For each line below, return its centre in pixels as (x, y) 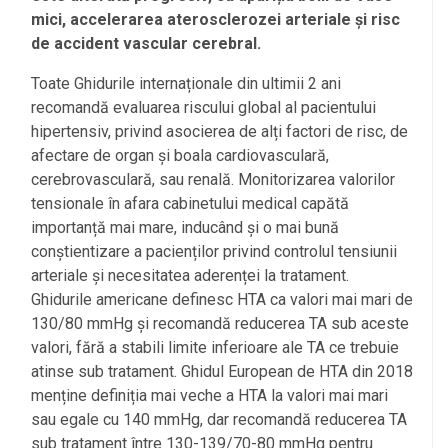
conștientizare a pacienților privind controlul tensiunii (214, 251)
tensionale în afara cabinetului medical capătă (190, 203)
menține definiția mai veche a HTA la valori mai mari (209, 395)
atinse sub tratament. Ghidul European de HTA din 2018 (222, 371)
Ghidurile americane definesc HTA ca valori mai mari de (222, 299)
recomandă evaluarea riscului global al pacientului (203, 107)
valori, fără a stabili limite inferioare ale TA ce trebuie (215, 347)
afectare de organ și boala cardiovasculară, (180, 155)
